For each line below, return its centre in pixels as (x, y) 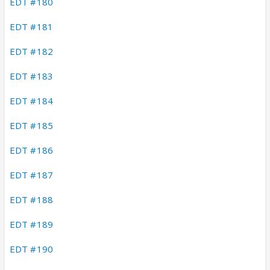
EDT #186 (31, 150)
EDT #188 (31, 199)
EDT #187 (31, 174)
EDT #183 (31, 76)
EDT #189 (31, 224)
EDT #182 (31, 51)
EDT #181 (31, 26)
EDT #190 (31, 249)
